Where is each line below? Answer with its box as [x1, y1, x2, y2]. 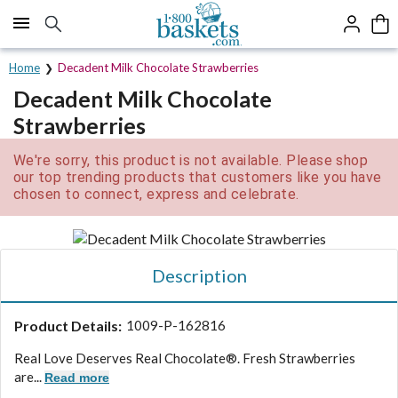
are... [14, 369, 44, 385]
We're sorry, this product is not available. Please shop [13, 152, 369, 169]
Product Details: [14, 317, 122, 334]
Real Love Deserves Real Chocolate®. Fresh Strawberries [14, 350, 355, 366]
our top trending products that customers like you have [13, 169, 382, 186]
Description [151, 265, 247, 286]
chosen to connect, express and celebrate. [13, 186, 299, 203]
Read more [44, 370, 109, 385]
